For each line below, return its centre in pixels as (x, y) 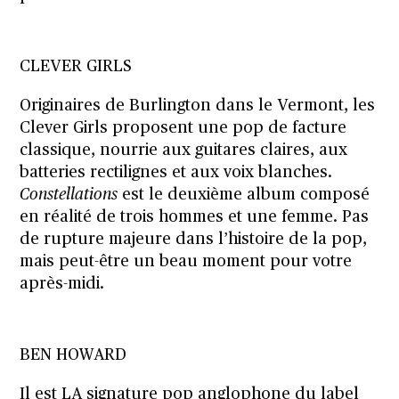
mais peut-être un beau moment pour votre (186, 261)
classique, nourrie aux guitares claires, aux (184, 150)
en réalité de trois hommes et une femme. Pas (195, 217)
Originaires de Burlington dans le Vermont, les (198, 106)
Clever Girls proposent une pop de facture (183, 128)
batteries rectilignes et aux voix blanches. (176, 172)
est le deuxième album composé (244, 195)
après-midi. (62, 284)
